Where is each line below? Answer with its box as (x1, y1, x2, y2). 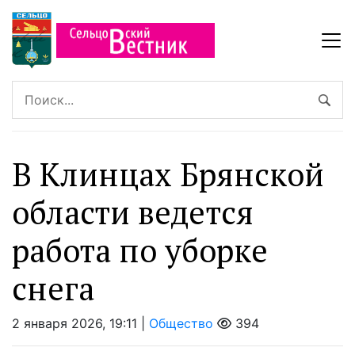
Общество (149, 315, 213, 332)
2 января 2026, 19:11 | (12, 315, 149, 332)
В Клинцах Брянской (12, 153, 324, 196)
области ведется (12, 191, 254, 234)
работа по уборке (12, 229, 268, 272)
